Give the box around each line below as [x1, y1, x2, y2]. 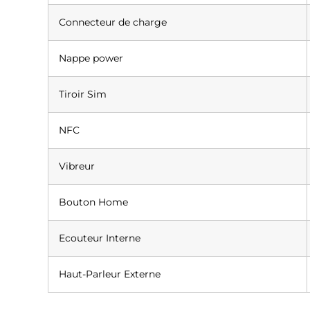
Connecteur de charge [59, 15, 167, 28]
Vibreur [59, 159, 95, 172]
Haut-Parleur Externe [59, 267, 161, 280]
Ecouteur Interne [59, 231, 141, 244]
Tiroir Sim [59, 87, 107, 100]
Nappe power [59, 51, 124, 64]
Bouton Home [59, 195, 129, 208]
